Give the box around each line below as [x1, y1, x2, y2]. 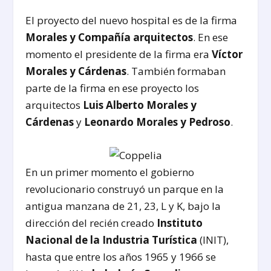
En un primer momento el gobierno [25, 165, 195, 180]
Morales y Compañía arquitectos [25, 30, 194, 44]
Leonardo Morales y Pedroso [84, 114, 231, 129]
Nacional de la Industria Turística [25, 233, 198, 247]
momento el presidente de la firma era [25, 47, 212, 61]
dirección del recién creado [25, 216, 157, 230]
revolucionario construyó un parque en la [25, 182, 224, 197]
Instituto [157, 216, 203, 230]
